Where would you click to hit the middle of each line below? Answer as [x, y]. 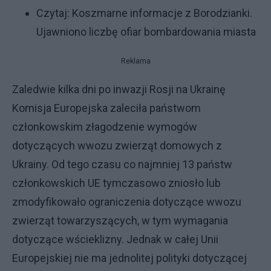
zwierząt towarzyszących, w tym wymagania [120, 220]
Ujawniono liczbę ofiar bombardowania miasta [146, 32]
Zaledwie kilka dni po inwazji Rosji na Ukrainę [119, 89]
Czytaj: [54, 13]
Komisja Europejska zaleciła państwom [106, 108]
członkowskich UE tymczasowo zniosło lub [116, 183]
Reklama [135, 61]
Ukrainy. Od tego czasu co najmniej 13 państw [122, 164]
